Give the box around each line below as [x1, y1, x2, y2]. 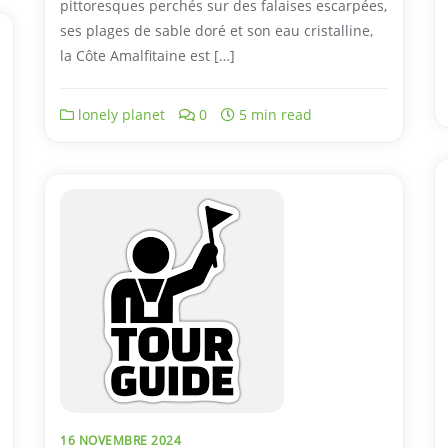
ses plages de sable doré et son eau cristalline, [60, 21, 373, 41]
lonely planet [74, 105, 165, 125]
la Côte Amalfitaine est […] [60, 46, 235, 66]
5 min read [235, 105, 312, 125]
